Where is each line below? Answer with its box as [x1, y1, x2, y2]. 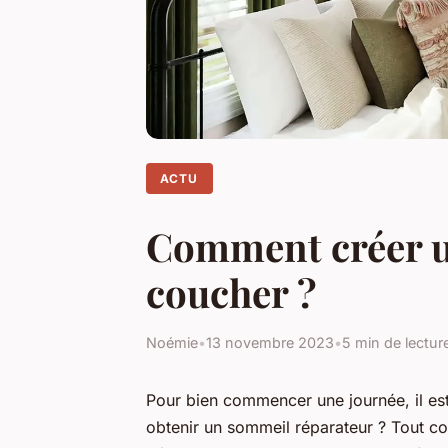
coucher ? [146, 265, 317, 318]
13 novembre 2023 [206, 333, 334, 351]
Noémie [146, 333, 198, 351]
